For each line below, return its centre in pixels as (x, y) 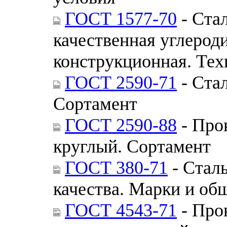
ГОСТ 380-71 (116, 167)
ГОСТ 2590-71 (121, 82)
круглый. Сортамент (132, 146)
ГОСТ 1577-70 (121, 18)
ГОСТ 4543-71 (121, 210)
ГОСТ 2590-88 (121, 125)
